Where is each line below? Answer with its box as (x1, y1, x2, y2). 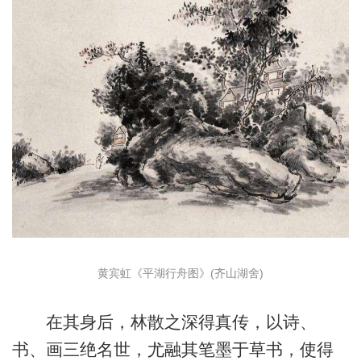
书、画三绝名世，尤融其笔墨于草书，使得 (11, 340, 334, 359)
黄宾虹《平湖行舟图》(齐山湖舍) (97, 266, 263, 280)
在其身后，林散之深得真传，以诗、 (11, 313, 317, 332)
